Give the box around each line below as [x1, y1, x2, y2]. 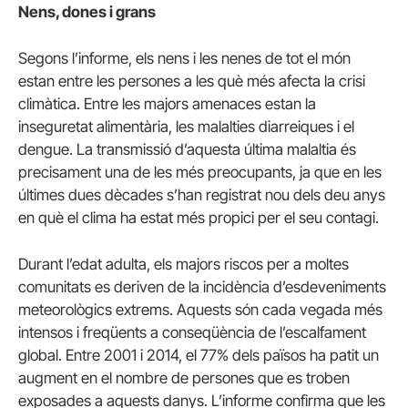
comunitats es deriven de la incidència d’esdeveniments [18, 278, 386, 297]
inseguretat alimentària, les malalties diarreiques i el [18, 117, 354, 137]
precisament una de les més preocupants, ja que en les [18, 163, 382, 182]
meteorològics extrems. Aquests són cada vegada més [18, 301, 382, 320]
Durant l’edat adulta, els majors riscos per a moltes [18, 255, 349, 274]
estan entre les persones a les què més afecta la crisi [18, 72, 365, 91]
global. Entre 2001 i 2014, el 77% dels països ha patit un [18, 346, 379, 365]
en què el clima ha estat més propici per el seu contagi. [18, 209, 379, 228]
